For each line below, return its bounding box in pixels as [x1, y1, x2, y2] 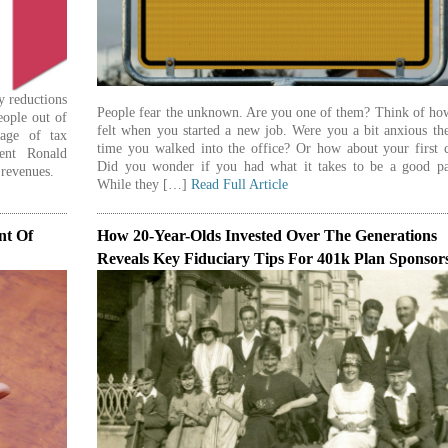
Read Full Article [191, 177, 289, 193]
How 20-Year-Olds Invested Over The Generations [97, 226, 438, 244]
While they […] [97, 177, 192, 193]
